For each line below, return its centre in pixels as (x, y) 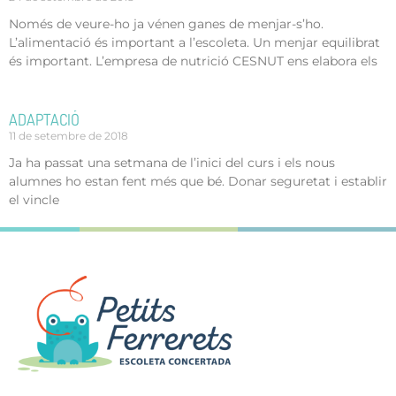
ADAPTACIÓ (44, 119)
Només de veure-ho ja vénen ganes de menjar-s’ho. (166, 23)
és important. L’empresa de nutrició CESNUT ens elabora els (193, 61)
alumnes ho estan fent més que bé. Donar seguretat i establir (198, 181)
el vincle (34, 199)
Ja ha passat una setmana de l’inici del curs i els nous (172, 162)
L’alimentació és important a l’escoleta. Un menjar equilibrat (194, 42)
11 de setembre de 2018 (69, 135)
